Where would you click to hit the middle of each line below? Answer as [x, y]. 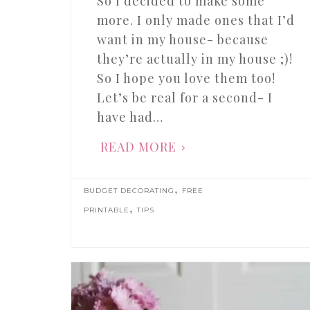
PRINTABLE [107, 210]
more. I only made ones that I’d [195, 20]
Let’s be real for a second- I [184, 98]
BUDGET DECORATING [129, 191]
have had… [130, 117]
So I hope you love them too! [186, 79]
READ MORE [138, 147]
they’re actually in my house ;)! [194, 59]
